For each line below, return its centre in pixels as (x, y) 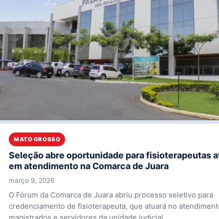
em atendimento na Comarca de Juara (89, 166)
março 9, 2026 (32, 180)
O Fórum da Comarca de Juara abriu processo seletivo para (111, 195)
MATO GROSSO (37, 139)
